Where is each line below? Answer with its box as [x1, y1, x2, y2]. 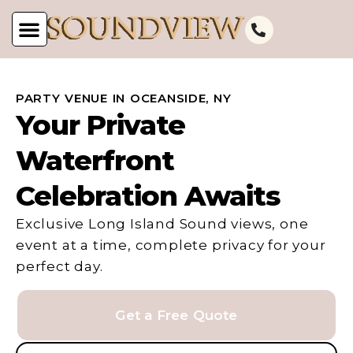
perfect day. [16, 258, 103, 274]
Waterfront [16, 143, 174, 177]
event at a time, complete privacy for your [16, 237, 326, 253]
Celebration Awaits [16, 179, 280, 213]
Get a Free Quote [115, 307, 238, 324]
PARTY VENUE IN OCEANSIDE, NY [16, 91, 232, 106]
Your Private [16, 108, 185, 142]
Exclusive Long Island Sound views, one [16, 216, 309, 232]
